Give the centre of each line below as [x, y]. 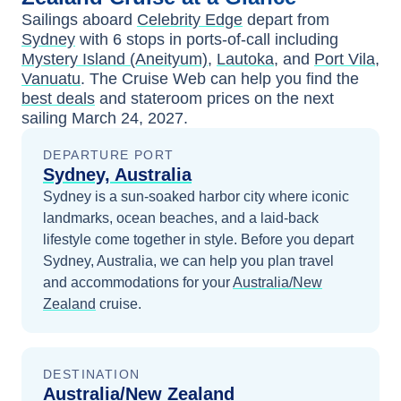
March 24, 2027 [128, 118]
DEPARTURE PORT [109, 154]
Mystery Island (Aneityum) [115, 59]
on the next [292, 98]
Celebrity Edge [190, 19]
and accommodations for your [137, 282]
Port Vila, [347, 59]
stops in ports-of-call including [230, 39]
